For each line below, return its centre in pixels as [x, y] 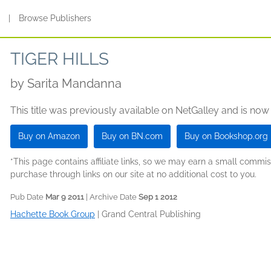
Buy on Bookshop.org [226, 136]
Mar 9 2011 [65, 197]
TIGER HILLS [60, 59]
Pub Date [28, 197]
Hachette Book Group [53, 214]
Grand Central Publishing [151, 214]
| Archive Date [111, 197]
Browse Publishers [55, 18]
